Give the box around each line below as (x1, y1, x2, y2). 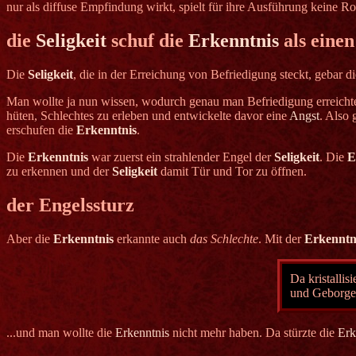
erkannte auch (114, 231, 190, 246)
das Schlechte (190, 231, 258, 246)
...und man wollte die (6, 325, 115, 339)
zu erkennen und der (6, 164, 112, 179)
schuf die (106, 30, 188, 52)
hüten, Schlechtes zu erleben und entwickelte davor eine (6, 109, 289, 123)
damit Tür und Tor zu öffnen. (157, 164, 307, 179)
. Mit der (258, 231, 304, 246)
